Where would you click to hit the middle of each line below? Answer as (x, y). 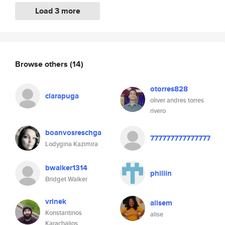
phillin (161, 173)
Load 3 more (58, 11)
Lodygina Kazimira (72, 144)
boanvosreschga (73, 133)
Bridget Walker (66, 179)
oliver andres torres (177, 100)
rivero (158, 111)
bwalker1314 (66, 168)
